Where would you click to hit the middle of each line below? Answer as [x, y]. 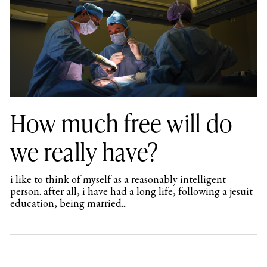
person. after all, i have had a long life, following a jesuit [131, 191]
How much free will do [121, 122]
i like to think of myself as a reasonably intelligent [118, 179]
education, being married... [68, 203]
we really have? [84, 151]
